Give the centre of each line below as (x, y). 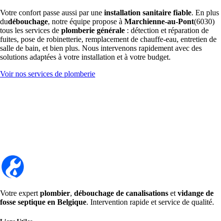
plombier (55, 193)
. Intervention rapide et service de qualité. (150, 202)
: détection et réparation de (167, 30)
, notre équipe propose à (86, 21)
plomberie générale (93, 30)
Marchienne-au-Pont (159, 21)
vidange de (196, 193)
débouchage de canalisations (121, 193)
